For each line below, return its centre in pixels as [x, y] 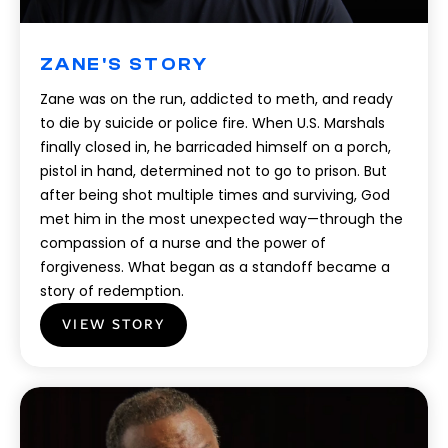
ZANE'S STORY [124, 64]
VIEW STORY [113, 324]
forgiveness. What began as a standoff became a [215, 267]
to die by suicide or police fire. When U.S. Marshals [212, 123]
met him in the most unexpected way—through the [221, 219]
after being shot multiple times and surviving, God [215, 195]
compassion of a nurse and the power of [183, 243]
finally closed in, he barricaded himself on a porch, [215, 147]
